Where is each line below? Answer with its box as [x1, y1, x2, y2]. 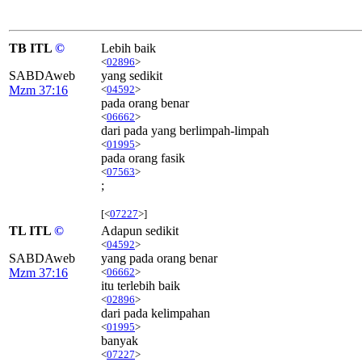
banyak [101, 333, 138, 347]
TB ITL [9, 40, 55, 55]
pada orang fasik [101, 150, 185, 165]
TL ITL [9, 223, 54, 238]
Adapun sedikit [101, 223, 179, 238]
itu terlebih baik [101, 278, 180, 293]
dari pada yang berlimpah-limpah [101, 123, 269, 137]
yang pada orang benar [101, 250, 217, 265]
